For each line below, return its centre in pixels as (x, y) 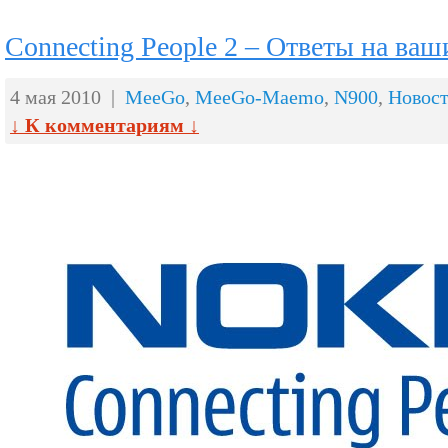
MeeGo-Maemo (259, 97)
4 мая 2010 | (67, 97)
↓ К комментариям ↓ (104, 125)
